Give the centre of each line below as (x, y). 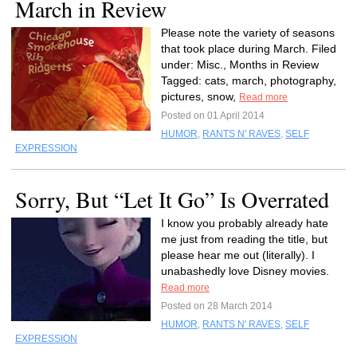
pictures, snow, (200, 96)
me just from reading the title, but (244, 239)
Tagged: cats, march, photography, (249, 80)
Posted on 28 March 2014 (217, 306)
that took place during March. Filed (249, 49)
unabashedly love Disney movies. (245, 271)
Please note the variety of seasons (248, 33)
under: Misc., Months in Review (240, 65)
